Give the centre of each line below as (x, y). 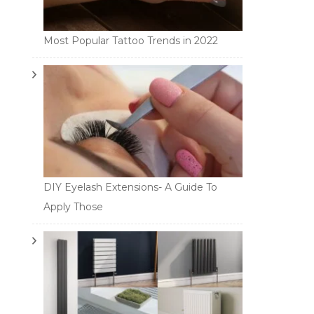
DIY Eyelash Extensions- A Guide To (130, 187)
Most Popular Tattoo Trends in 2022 (131, 40)
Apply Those (73, 206)
